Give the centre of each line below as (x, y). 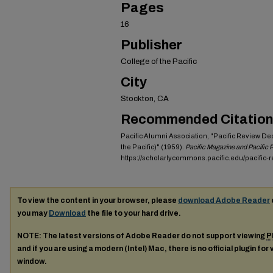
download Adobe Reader (224, 200)
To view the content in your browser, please (97, 200)
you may (33, 213)
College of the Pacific (159, 62)
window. (32, 261)
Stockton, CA (145, 99)
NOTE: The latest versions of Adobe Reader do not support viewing (142, 236)
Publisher (151, 45)
